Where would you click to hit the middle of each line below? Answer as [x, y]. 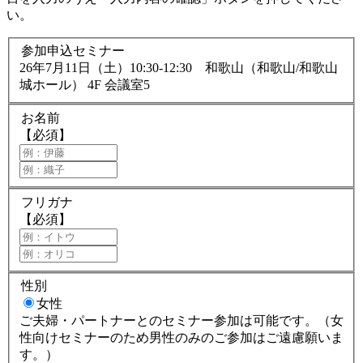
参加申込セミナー [73, 51]
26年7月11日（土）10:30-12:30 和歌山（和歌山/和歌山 [179, 68]
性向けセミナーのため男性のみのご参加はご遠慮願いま [181, 338]
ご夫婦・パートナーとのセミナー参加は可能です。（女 [181, 321]
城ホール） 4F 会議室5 [85, 85]
